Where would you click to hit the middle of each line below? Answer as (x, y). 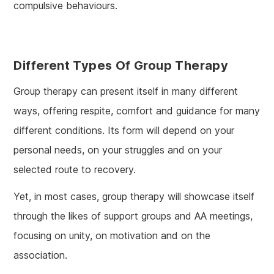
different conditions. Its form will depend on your (124, 131)
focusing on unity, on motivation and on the (112, 236)
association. (41, 255)
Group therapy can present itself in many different (126, 91)
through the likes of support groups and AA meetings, (133, 216)
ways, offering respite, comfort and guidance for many (137, 111)
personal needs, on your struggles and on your (118, 150)
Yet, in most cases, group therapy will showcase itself (134, 197)
